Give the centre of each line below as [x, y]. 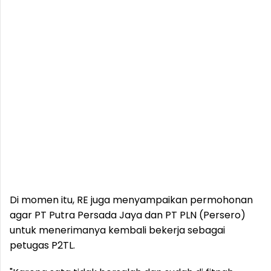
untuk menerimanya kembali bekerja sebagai [117, 230]
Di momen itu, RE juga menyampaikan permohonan [131, 200]
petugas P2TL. [42, 245]
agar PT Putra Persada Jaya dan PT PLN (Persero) [128, 215]
